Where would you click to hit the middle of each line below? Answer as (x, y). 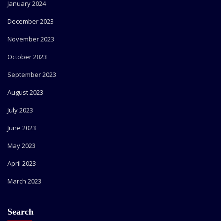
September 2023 (32, 74)
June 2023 (22, 128)
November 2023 (31, 39)
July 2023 (20, 110)
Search (20, 212)
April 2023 (22, 163)
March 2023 (24, 181)
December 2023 (31, 21)
